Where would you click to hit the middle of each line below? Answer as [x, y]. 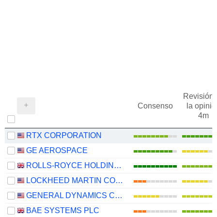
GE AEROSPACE [57, 150]
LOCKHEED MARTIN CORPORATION [119, 180]
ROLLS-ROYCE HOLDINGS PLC [118, 165]
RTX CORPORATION [64, 135]
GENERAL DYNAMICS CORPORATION [119, 195]
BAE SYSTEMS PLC [63, 210]
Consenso [155, 106]
